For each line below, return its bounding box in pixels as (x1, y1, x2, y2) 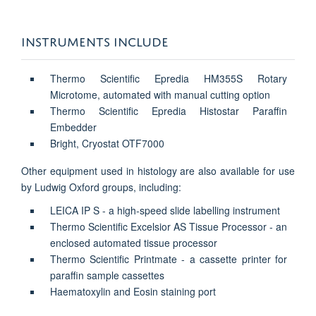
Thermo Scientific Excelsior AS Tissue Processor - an (49, 219, 288, 233)
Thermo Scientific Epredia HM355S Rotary (49, 71, 288, 85)
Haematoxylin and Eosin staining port (49, 284, 216, 298)
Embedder (49, 119, 97, 134)
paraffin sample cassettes (49, 267, 167, 282)
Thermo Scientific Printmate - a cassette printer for (49, 251, 288, 266)
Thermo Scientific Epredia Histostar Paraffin (49, 103, 288, 118)
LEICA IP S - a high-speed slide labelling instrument (49, 202, 280, 217)
